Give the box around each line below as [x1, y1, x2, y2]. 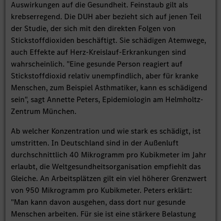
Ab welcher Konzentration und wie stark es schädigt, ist [11, 125, 201, 136]
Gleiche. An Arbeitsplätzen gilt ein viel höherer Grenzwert [11, 173, 207, 184]
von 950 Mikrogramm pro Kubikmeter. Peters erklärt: [11, 184, 192, 195]
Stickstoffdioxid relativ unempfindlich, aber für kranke [11, 70, 199, 81]
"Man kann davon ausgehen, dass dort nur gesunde [11, 196, 186, 207]
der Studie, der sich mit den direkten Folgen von [11, 23, 176, 34]
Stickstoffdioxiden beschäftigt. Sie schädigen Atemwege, [11, 35, 207, 45]
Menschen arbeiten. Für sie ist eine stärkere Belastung [11, 208, 196, 219]
